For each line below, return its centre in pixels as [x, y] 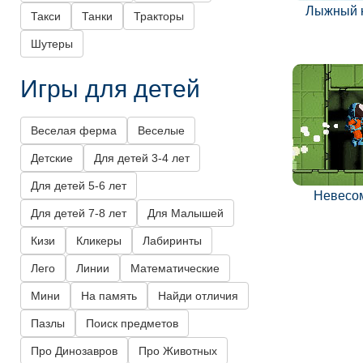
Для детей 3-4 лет [142, 158]
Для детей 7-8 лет [79, 214]
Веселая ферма [74, 131]
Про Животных [178, 351]
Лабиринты [172, 241]
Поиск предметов [132, 324]
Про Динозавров [74, 351]
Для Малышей [186, 214]
